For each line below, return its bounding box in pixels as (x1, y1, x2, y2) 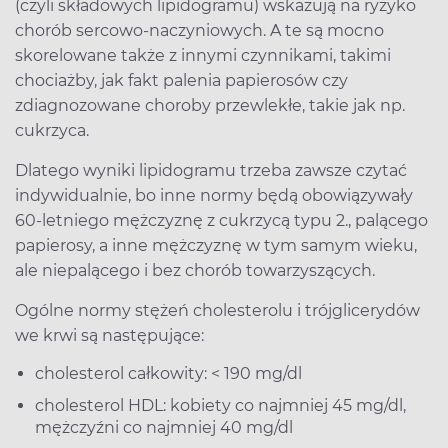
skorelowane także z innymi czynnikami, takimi (15, 45, 391, 65)
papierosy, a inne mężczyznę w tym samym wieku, (15, 235, 417, 255)
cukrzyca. (15, 120, 89, 140)
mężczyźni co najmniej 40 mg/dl (35, 417, 293, 437)
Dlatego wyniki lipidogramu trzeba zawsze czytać (15, 160, 407, 180)
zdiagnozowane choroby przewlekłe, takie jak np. (15, 95, 405, 115)
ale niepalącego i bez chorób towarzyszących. (15, 260, 383, 280)
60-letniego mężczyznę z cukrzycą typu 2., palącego (15, 210, 428, 230)
